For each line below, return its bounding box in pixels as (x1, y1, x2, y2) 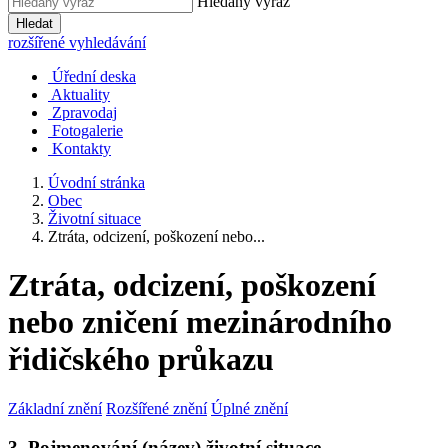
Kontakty (52, 140, 111, 157)
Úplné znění (211, 399, 288, 417)
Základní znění (8, 399, 102, 417)
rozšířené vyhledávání (8, 34, 146, 51)
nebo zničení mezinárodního (8, 304, 392, 341)
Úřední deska (52, 68, 136, 85)
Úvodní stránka (48, 174, 145, 191)
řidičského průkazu (8, 341, 274, 378)
